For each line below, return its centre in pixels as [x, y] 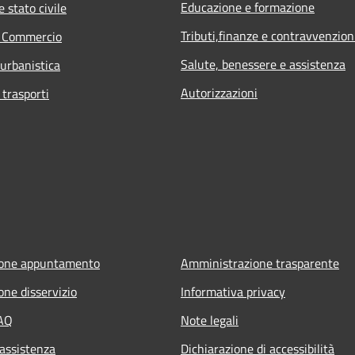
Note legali [210, 320]
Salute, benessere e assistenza [263, 64]
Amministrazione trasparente [260, 263]
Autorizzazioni [219, 92]
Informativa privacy [233, 291]
